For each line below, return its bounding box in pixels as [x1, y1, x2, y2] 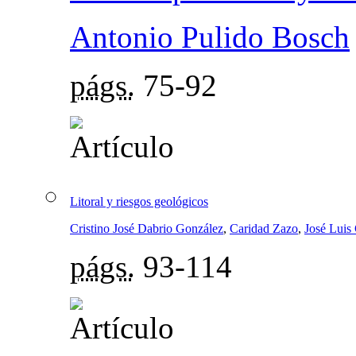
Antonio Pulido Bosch [70, 19, 350, 54]
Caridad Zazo [230, 221, 298, 235]
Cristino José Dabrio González [70, 221, 223, 235]
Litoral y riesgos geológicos [70, 194, 208, 208]
